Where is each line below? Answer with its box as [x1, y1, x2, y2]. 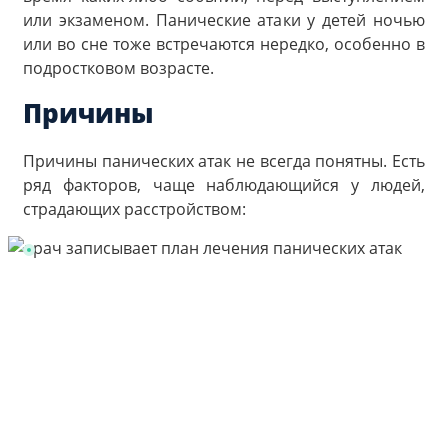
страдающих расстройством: [23, 197, 246, 220]
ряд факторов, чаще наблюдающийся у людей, [23, 173, 425, 196]
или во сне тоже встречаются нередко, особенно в [23, 33, 425, 56]
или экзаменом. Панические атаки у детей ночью [23, 9, 425, 32]
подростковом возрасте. [23, 57, 214, 80]
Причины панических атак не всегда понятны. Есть [23, 149, 425, 172]
